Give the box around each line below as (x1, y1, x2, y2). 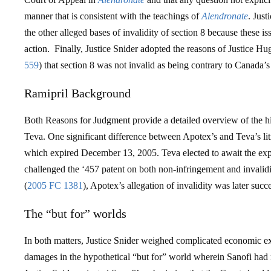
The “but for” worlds (24, 207, 126, 220)
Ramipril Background (24, 87, 131, 100)
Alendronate (201, 11, 248, 21)
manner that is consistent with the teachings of (24, 11, 201, 21)
